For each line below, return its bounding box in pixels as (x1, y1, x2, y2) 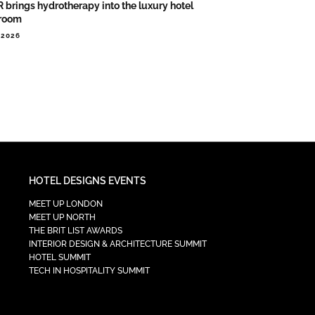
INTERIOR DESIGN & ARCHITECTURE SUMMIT (29, 239, 207, 250)
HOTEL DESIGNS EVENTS (29, 175, 147, 187)
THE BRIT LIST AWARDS (29, 226, 123, 236)
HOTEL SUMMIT (29, 252, 91, 263)
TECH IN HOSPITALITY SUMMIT (29, 266, 150, 276)
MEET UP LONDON (29, 199, 103, 210)
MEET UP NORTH (29, 212, 96, 223)
